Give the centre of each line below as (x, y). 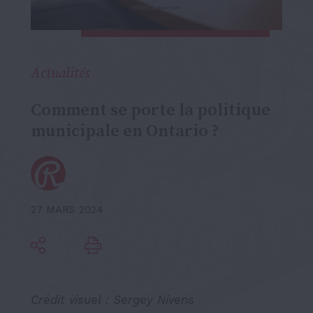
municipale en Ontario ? (125, 131)
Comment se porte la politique (151, 110)
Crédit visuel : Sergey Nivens (112, 299)
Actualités (60, 73)
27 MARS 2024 (67, 209)
